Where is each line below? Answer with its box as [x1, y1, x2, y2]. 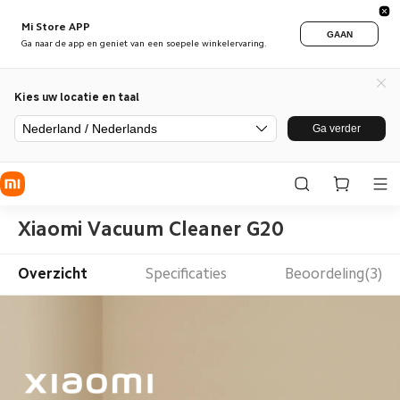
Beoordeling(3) [285, 266, 383, 282]
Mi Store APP [21, 21, 90, 32]
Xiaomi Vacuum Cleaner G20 [17, 218, 283, 239]
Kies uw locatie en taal [14, 89, 139, 104]
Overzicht [17, 266, 87, 282]
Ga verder [312, 122, 361, 135]
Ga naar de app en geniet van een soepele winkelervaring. [21, 38, 267, 48]
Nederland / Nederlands [22, 121, 157, 136]
